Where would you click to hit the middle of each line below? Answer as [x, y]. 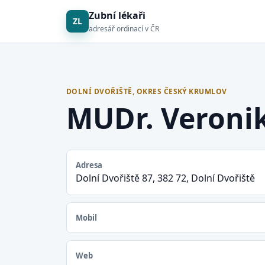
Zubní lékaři [117, 15]
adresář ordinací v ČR [124, 29]
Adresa [89, 165]
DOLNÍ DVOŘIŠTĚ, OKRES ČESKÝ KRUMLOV [147, 91]
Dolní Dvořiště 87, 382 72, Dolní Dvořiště [165, 178]
